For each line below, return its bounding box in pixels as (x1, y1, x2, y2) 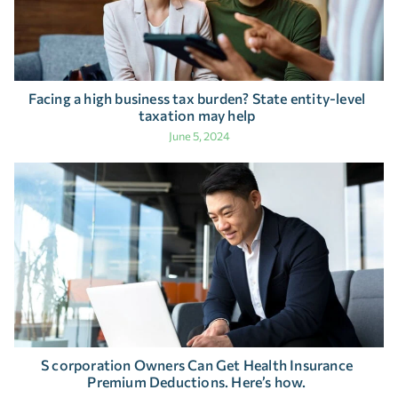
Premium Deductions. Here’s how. (87, 372, 306, 390)
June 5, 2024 (168, 128, 230, 143)
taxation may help (138, 106, 256, 123)
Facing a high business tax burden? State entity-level (28, 89, 366, 107)
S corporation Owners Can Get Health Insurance (40, 355, 353, 373)
